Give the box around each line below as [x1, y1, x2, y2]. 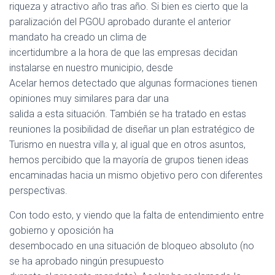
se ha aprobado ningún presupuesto [9, 255, 164, 267]
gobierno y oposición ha [9, 225, 114, 236]
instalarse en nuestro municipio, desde [9, 62, 173, 74]
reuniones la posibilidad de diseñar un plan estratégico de [9, 123, 255, 135]
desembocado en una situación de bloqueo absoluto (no [9, 240, 254, 252]
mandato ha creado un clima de [9, 31, 147, 43]
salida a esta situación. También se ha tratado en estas [9, 108, 246, 120]
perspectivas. [9, 185, 68, 196]
